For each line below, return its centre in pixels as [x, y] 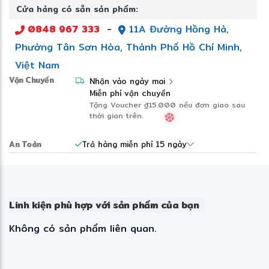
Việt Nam [37, 65]
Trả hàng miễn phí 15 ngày [134, 144]
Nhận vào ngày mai [127, 81]
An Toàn [25, 144]
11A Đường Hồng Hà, [177, 29]
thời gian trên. [116, 115]
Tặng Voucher [117, 104]
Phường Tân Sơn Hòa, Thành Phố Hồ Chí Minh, [128, 47]
